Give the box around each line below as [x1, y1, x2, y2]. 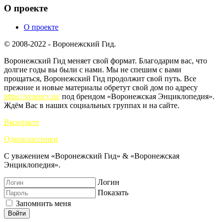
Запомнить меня [14, 199, 71, 208]
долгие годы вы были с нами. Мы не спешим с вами [4, 65, 181, 74]
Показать [98, 188, 128, 197]
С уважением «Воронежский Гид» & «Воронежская [4, 152, 179, 161]
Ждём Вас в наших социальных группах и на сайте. [4, 101, 179, 110]
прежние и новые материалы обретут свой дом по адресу [4, 83, 198, 92]
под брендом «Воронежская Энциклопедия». [60, 92, 215, 101]
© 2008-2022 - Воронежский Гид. [4, 40, 116, 49]
